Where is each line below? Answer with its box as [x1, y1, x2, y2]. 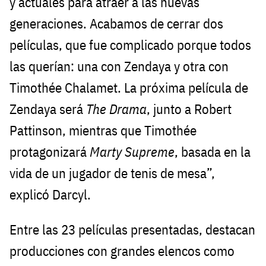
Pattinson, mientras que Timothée [9, 122, 197, 140]
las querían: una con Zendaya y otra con [9, 58, 229, 75]
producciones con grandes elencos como [9, 242, 235, 260]
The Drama [86, 100, 147, 118]
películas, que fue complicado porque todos [9, 36, 251, 54]
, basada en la [175, 143, 251, 161]
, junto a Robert [147, 100, 232, 118]
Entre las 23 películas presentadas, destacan [9, 221, 255, 239]
